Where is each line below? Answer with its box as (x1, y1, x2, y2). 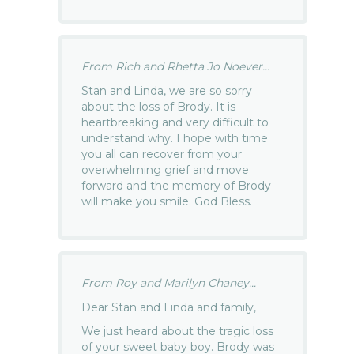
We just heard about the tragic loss (81, 324, 274, 339)
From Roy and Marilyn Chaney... (81, 275, 257, 290)
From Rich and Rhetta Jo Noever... (81, 58, 270, 73)
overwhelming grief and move (81, 162, 250, 177)
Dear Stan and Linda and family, (81, 300, 257, 315)
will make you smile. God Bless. (81, 194, 253, 209)
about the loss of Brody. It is (81, 99, 236, 114)
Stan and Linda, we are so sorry (81, 83, 253, 98)
